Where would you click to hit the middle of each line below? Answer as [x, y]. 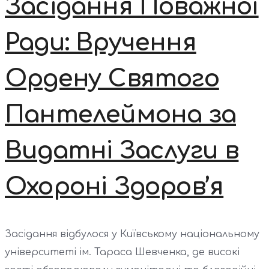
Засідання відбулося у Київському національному [132, 234]
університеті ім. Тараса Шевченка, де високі [122, 252]
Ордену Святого [112, 79]
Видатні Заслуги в [122, 151]
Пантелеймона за [120, 115]
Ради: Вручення [101, 43]
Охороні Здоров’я [114, 187]
